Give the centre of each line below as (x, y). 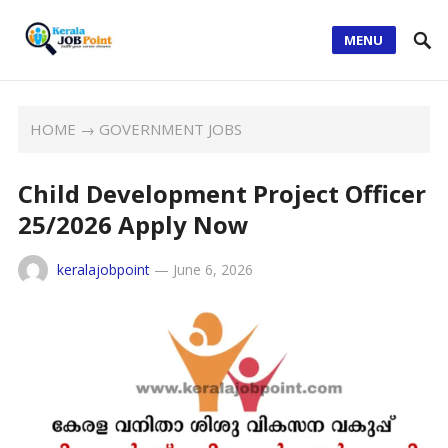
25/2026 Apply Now (133, 224)
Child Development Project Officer (221, 193)
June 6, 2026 (212, 269)
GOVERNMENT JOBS (171, 129)
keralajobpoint (103, 269)
